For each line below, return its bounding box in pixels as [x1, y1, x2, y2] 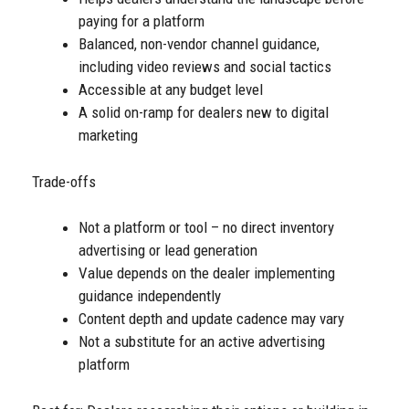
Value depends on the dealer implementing [79, 264, 335, 283]
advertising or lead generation [79, 241, 257, 260]
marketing [79, 126, 138, 145]
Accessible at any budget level [79, 80, 263, 100]
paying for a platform [79, 12, 204, 31]
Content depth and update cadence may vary [79, 309, 344, 329]
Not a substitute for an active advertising [79, 332, 325, 351]
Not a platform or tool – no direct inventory [79, 218, 334, 237]
